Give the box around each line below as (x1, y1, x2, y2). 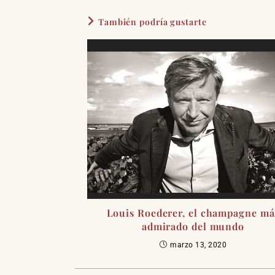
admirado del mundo (141, 219, 245, 233)
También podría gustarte (98, 15, 207, 28)
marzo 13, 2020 (170, 240, 227, 249)
